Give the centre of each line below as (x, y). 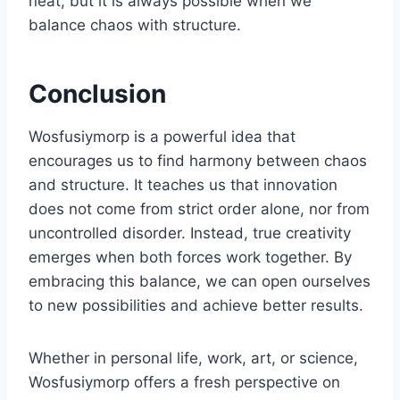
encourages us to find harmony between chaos (198, 160)
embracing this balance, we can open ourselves (200, 281)
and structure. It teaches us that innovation (183, 184)
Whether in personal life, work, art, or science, (193, 358)
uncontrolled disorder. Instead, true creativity (190, 233)
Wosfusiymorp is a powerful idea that (162, 136)
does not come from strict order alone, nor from (199, 208)
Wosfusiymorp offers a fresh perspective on (184, 382)
